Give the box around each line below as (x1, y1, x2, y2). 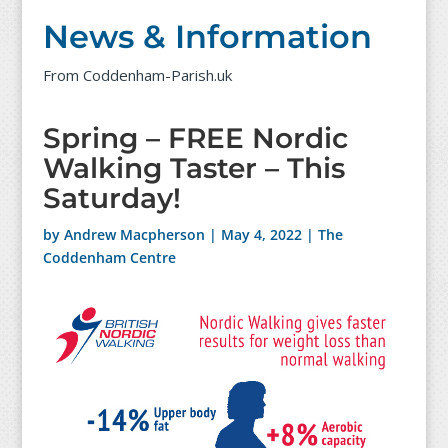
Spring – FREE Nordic (42, 121, 348, 156)
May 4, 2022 (220, 225, 302, 245)
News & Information (42, 17, 372, 57)
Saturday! (42, 181, 181, 216)
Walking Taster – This (42, 151, 345, 186)
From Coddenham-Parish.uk (42, 65, 232, 86)
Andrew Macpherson (63, 225, 205, 245)
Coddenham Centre (42, 248, 176, 268)
